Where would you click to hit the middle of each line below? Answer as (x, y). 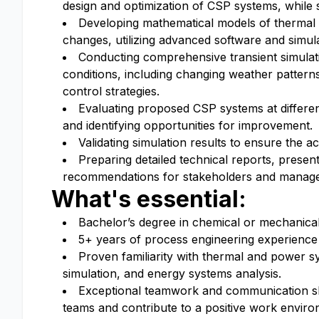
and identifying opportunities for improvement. (188, 125)
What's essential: (149, 199)
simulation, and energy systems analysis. (172, 273)
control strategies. (111, 91)
